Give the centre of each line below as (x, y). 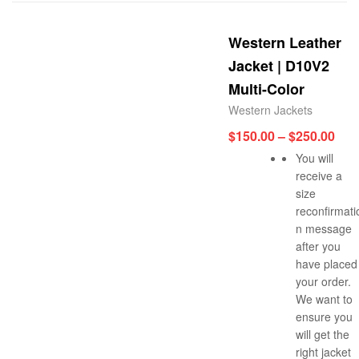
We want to (324, 298)
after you (318, 246)
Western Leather (285, 42)
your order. (323, 281)
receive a (319, 175)
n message (324, 228)
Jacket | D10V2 (279, 65)
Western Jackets (270, 109)
